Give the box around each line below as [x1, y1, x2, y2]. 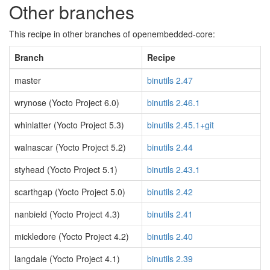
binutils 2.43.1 [147, 163, 200, 175]
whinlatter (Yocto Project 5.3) [14, 119, 124, 131]
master [14, 74, 41, 86]
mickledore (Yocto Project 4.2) [14, 230, 129, 242]
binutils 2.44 [147, 141, 193, 153]
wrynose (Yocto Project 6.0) [14, 96, 119, 108]
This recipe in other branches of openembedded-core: [9, 28, 215, 40]
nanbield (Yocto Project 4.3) [14, 208, 120, 220]
